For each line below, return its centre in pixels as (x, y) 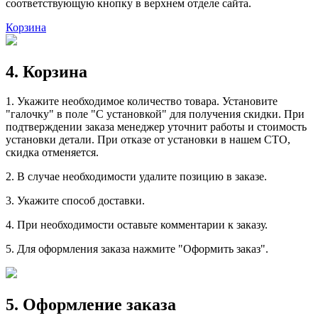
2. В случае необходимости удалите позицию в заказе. (136, 177)
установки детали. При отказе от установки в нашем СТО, (148, 140)
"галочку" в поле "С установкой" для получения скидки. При (155, 114)
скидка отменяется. (52, 153)
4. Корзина (46, 71)
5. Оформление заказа (91, 305)
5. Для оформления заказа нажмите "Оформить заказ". (137, 249)
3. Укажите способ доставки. (75, 201)
